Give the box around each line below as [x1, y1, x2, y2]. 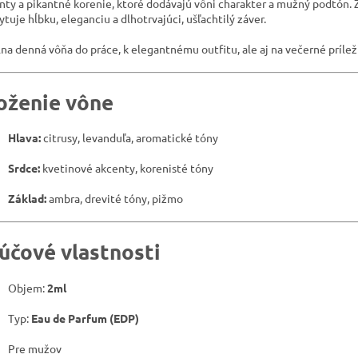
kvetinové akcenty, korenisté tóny [40, 161, 213, 176]
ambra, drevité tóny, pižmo [46, 191, 183, 206]
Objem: [8, 280, 47, 295]
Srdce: [8, 161, 40, 176]
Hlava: [8, 130, 41, 145]
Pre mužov [8, 340, 62, 356]
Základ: [8, 191, 46, 206]
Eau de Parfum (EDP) [31, 310, 139, 325]
